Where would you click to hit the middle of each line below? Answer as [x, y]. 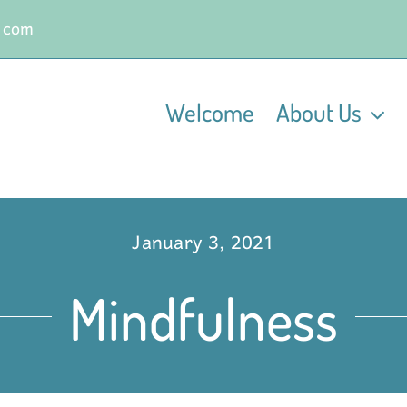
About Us [319, 112]
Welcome [210, 112]
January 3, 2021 [203, 243]
